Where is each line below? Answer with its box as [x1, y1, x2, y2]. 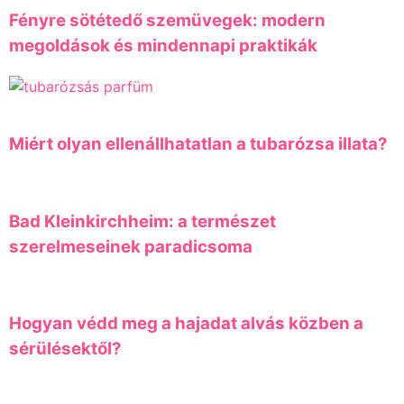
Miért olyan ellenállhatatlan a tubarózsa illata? [9, 133, 388, 155]
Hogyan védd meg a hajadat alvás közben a [9, 313, 363, 335]
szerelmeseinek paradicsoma [9, 235, 252, 257]
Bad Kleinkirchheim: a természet [9, 210, 276, 232]
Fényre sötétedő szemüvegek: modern [9, 9, 326, 31]
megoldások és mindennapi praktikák [9, 34, 317, 56]
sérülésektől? [9, 338, 122, 360]
